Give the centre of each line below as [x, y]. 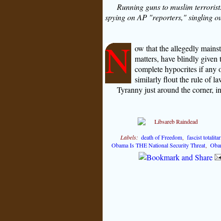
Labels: [130, 137]
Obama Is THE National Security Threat [158, 145]
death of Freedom [161, 137]
